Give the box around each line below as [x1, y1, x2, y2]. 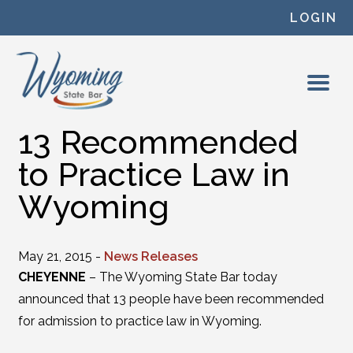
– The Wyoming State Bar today [85, 269, 277, 284]
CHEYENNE [17, 269, 86, 284]
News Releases [103, 249, 198, 264]
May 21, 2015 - [17, 249, 104, 264]
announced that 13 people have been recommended [17, 292, 324, 307]
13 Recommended [17, 123, 298, 162]
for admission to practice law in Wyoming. [17, 314, 262, 329]
